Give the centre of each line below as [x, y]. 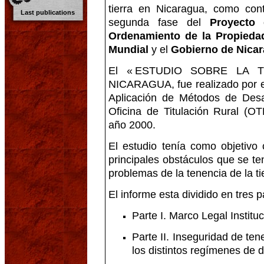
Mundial [128, 49]
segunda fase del [159, 22]
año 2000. [132, 125]
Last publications [48, 12]
